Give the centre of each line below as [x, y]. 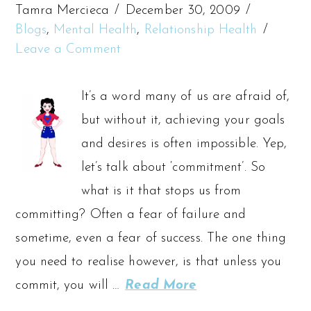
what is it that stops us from [161, 191]
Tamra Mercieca [62, 10]
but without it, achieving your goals [183, 120]
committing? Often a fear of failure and [131, 215]
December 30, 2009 [183, 10]
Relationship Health [201, 30]
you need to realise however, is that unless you [149, 262]
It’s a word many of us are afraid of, [185, 96]
